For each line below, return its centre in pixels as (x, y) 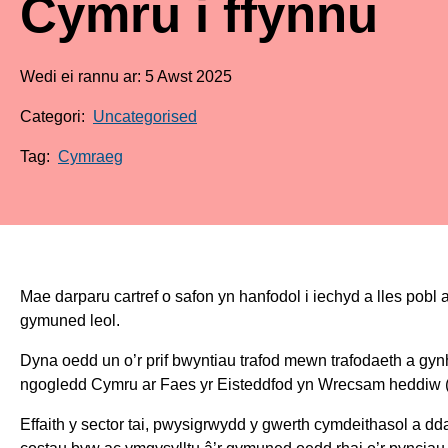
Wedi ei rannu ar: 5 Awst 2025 (126, 77)
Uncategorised (145, 117)
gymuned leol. (70, 321)
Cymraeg (90, 157)
